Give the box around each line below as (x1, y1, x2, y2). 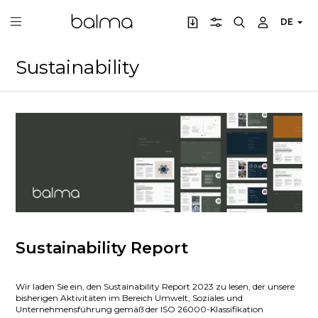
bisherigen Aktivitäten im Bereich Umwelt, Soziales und (16, 292, 243, 304)
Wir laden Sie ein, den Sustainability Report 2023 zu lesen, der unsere (16, 281, 295, 292)
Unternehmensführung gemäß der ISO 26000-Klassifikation (16, 304, 264, 315)
